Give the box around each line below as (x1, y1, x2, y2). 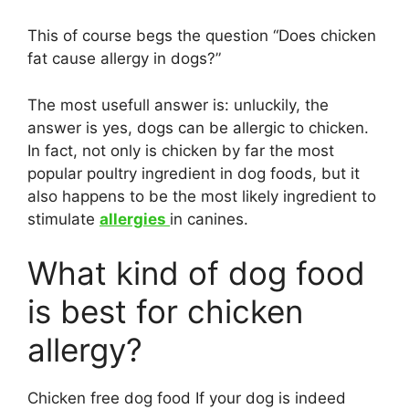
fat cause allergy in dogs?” (27, 49, 221, 68)
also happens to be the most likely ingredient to (27, 186, 376, 205)
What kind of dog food (27, 254, 365, 292)
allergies (100, 209, 170, 228)
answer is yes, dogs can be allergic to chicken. (27, 118, 369, 137)
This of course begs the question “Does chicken (27, 26, 376, 45)
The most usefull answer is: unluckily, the (27, 95, 329, 114)
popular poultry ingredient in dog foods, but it (27, 163, 360, 183)
